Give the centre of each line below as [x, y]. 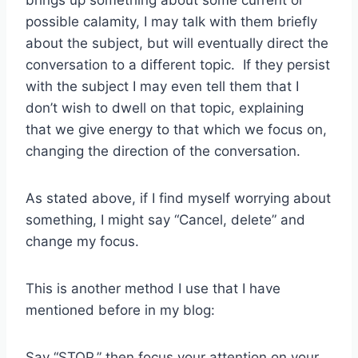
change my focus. [82, 242]
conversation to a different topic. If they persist [178, 65]
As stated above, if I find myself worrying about [178, 199]
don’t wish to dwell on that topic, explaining [165, 108]
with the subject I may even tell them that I [162, 87]
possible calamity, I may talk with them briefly [171, 22]
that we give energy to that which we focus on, [176, 130]
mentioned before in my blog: [120, 310]
